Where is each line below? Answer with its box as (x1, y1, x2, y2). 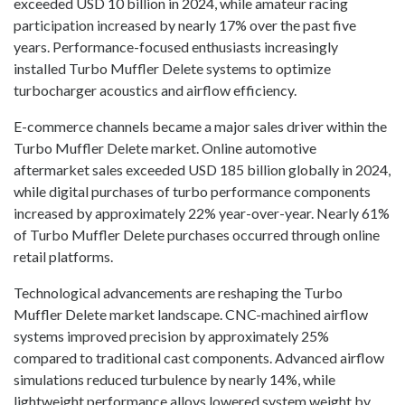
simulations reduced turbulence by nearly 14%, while (14, 371, 335, 389)
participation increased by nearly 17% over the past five (14, 16, 356, 34)
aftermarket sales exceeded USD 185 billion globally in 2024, (14, 161, 391, 179)
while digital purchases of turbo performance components (14, 183, 371, 201)
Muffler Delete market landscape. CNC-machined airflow (14, 306, 368, 324)
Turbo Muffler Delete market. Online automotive (14, 139, 316, 157)
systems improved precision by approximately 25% (14, 327, 329, 345)
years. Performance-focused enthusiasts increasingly (14, 38, 338, 56)
